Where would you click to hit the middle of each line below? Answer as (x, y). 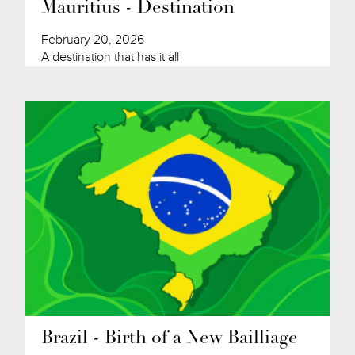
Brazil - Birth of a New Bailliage (170, 338)
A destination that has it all (111, 57)
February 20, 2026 (93, 40)
